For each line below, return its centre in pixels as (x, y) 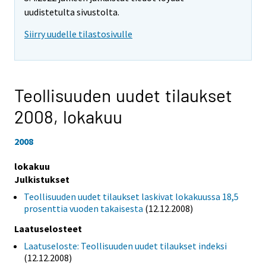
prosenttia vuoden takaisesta (83, 208)
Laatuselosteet (48, 228)
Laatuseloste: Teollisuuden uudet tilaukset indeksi (125, 246)
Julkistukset (42, 179)
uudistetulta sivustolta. (72, 12)
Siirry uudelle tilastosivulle (78, 34)
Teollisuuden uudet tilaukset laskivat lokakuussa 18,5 (131, 196)
